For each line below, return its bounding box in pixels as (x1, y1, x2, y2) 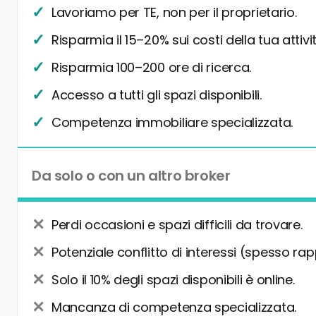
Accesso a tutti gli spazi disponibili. (51, 86, 262, 104)
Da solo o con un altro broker (32, 166, 231, 186)
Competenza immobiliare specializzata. (51, 114, 293, 132)
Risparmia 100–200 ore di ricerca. (51, 59, 252, 77)
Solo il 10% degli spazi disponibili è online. (51, 271, 295, 289)
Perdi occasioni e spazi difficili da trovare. (51, 216, 303, 234)
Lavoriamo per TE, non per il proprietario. (51, 4, 297, 22)
